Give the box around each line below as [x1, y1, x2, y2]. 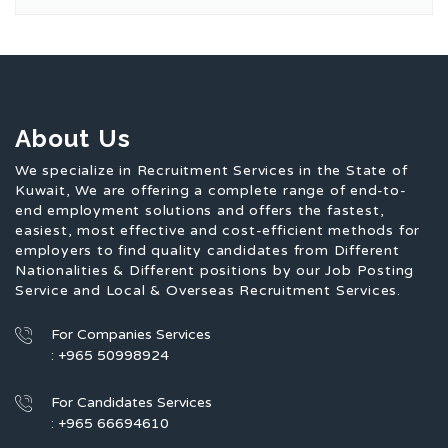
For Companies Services [51, 325, 211, 343]
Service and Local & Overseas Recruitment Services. [15, 281, 401, 299]
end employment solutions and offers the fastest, [15, 201, 385, 219]
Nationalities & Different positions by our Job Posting [15, 261, 415, 279]
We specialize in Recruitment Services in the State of [15, 161, 408, 179]
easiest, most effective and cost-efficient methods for [15, 221, 421, 239]
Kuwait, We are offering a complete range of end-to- [15, 181, 407, 199]
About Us [15, 123, 131, 153]
